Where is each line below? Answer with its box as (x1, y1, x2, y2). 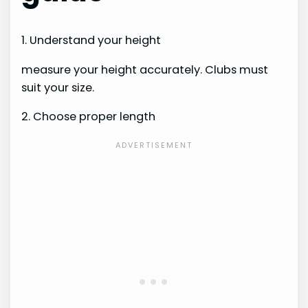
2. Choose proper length (21, 108, 156, 124)
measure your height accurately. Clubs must (21, 61, 269, 78)
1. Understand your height (21, 32, 162, 49)
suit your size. (21, 79, 95, 96)
